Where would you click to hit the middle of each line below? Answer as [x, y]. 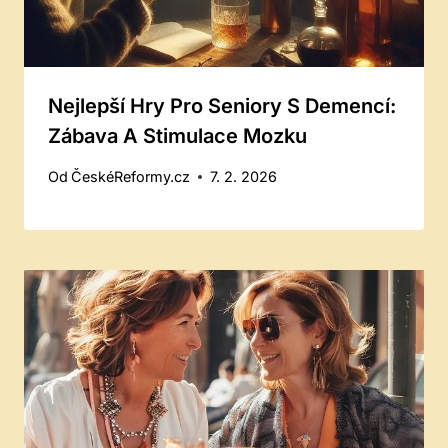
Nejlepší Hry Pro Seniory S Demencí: [222, 105]
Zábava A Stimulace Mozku [177, 135]
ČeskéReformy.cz [131, 177]
